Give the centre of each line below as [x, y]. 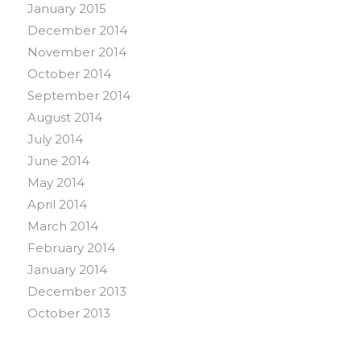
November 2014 [77, 52]
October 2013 [68, 313]
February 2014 [71, 248]
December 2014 [77, 31]
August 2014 [64, 118]
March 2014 [62, 226]
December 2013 [77, 292]
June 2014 [58, 161]
